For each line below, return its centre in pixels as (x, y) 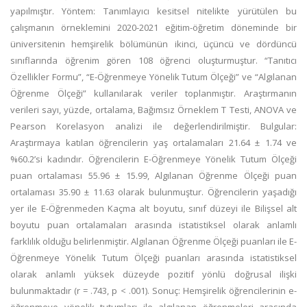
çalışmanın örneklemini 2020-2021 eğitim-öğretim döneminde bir (153, 27)
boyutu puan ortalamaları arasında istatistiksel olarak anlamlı (153, 225)
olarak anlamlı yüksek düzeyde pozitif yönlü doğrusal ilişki (153, 274)
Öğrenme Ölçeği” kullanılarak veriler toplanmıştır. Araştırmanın (153, 93)
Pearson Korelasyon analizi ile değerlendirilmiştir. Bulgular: (153, 126)
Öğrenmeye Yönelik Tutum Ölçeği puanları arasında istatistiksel (153, 258)
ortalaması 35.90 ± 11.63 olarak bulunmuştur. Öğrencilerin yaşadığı (153, 192)
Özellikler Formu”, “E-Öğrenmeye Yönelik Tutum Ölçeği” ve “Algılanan (153, 77)
